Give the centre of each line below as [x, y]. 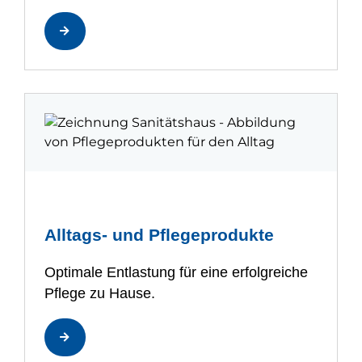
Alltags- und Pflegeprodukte [160, 235]
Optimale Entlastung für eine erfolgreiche [177, 273]
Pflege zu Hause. [100, 294]
